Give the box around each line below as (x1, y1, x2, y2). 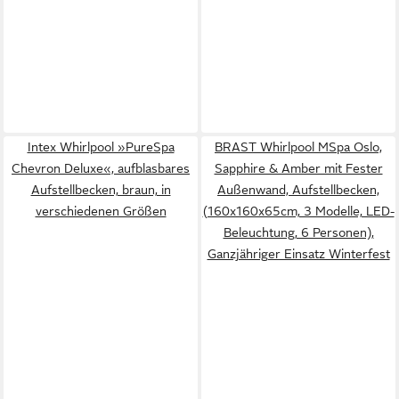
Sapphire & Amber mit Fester (214, 161, 383, 175)
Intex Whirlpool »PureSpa (27, 140, 175, 154)
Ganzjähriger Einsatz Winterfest (207, 247, 390, 261)
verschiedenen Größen (35, 204, 167, 218)
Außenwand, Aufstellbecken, (217, 183, 379, 197)
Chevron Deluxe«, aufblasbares (12, 161, 190, 175)
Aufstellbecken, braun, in (30, 183, 171, 197)
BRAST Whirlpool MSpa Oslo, (215, 140, 382, 154)
